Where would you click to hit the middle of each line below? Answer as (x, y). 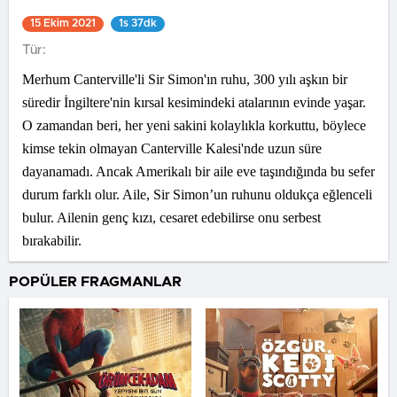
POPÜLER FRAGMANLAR (95, 282)
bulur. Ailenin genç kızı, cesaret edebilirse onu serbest (171, 218)
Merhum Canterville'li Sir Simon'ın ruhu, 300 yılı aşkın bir (185, 79)
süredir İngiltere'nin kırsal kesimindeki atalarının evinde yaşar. (194, 102)
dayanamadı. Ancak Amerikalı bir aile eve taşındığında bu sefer (198, 171)
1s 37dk (138, 23)
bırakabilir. (52, 241)
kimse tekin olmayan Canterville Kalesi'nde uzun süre (172, 148)
